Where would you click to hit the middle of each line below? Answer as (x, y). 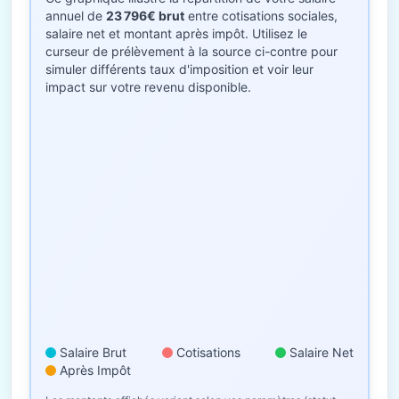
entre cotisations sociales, (261, 16)
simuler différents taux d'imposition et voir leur (179, 69)
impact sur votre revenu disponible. (148, 87)
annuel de (76, 16)
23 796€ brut (145, 16)
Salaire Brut (93, 352)
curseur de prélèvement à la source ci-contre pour (191, 51)
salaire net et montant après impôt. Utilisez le (176, 33)
